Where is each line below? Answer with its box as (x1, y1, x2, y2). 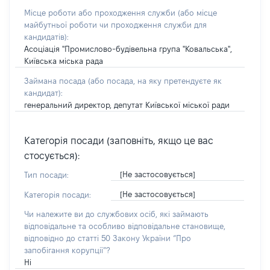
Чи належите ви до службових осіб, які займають (24, 210, 209, 218)
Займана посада (24, 77, 88, 85)
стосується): (24, 151, 80, 161)
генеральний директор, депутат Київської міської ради (24, 101, 230, 109)
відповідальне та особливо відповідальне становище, (24, 222, 225, 230)
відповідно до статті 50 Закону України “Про (24, 234, 191, 242)
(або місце (178, 8, 217, 17)
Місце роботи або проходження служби (24, 8, 178, 17)
